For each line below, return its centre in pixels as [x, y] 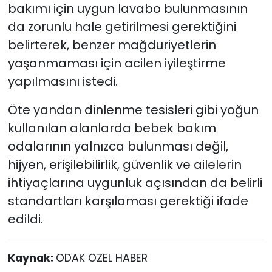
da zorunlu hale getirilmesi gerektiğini [122, 26]
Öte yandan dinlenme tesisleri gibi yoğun [133, 110]
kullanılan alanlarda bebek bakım [112, 128]
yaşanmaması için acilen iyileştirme [117, 63]
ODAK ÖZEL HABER [101, 258]
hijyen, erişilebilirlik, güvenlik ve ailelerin [124, 164]
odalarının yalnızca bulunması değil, [118, 146]
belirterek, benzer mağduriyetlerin [112, 45]
